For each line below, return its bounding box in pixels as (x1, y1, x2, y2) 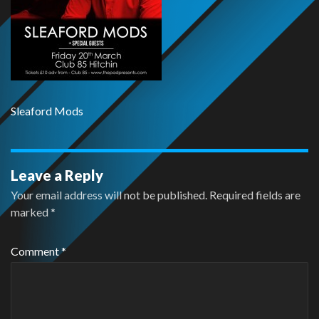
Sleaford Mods (11, 103, 83, 117)
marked (11, 204, 51, 219)
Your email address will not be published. (11, 187, 207, 202)
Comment (11, 244, 61, 258)
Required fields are (209, 187, 300, 202)
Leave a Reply (11, 166, 103, 184)
